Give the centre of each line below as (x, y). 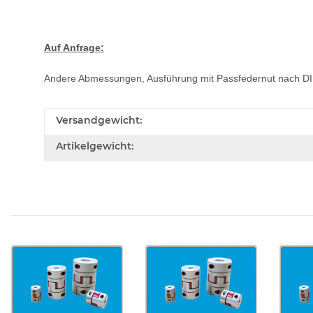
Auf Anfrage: (74, 47)
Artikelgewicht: (95, 146)
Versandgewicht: (99, 120)
